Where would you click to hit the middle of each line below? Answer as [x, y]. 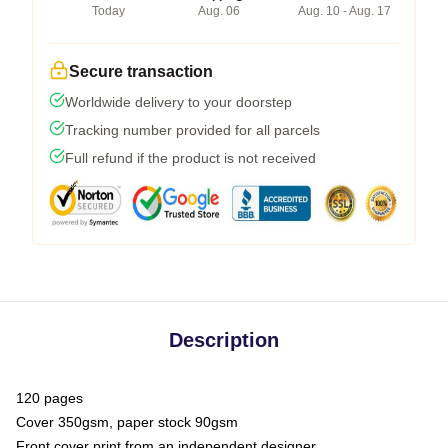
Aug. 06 [218, 10]
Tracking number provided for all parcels [192, 129]
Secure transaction [141, 71]
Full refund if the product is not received [190, 157]
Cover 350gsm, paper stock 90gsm [127, 421]
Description [224, 339]
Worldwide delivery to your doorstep [178, 101]
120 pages [49, 397]
